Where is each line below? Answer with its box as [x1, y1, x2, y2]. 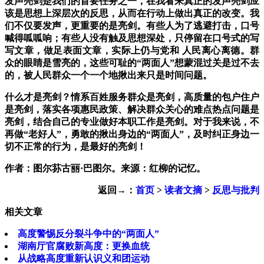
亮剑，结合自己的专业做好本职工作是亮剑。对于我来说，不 [5, 117, 259, 127]
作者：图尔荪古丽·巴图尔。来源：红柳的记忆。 [5, 163, 206, 174]
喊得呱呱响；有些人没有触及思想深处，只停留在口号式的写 [5, 33, 259, 44]
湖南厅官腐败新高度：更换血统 [18, 241, 150, 252]
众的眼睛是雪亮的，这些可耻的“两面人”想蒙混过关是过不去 [5, 58, 259, 68]
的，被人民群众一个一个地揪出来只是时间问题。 [5, 70, 212, 81]
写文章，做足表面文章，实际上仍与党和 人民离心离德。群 [5, 45, 259, 56]
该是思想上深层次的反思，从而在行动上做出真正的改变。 [5, 8, 250, 19]
